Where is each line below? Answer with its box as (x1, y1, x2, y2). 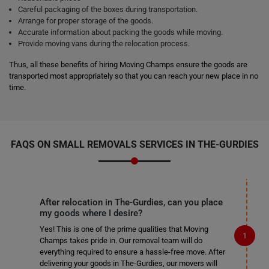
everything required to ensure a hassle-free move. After (39, 247, 225, 256)
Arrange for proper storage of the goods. (18, 16, 153, 25)
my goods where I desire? (39, 208, 142, 219)
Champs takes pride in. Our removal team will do (39, 236, 202, 245)
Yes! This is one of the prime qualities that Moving (39, 225, 208, 234)
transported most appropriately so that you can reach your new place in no (9, 71, 258, 80)
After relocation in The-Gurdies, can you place (39, 197, 223, 208)
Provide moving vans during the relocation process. (18, 39, 190, 48)
